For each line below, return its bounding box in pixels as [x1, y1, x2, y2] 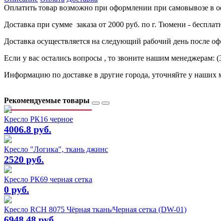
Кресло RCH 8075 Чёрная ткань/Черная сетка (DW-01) [4, 205, 186, 214]
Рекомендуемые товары [4, 96, 92, 105]
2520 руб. [4, 154, 44, 165]
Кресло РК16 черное [4, 115, 73, 124]
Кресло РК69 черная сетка [4, 175, 92, 184]
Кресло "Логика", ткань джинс [4, 145, 108, 154]
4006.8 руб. [4, 124, 51, 135]
